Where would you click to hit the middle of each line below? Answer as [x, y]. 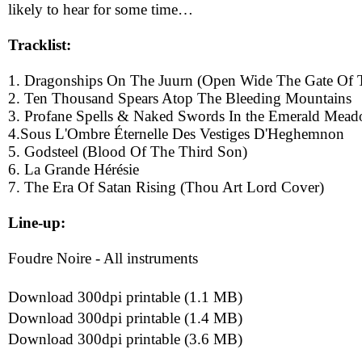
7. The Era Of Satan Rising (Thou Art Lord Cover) [166, 187]
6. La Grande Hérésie [74, 169]
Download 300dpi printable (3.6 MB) [125, 339]
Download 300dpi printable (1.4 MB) [125, 318]
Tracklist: [40, 45]
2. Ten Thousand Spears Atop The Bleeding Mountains [180, 98]
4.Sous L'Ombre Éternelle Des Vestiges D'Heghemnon [176, 134]
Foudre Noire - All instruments [103, 258]
